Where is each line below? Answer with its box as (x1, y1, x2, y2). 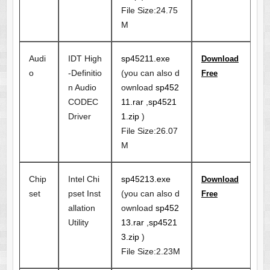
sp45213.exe (121, 174, 171, 184)
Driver (67, 111, 91, 122)
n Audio (67, 83, 96, 93)
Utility (67, 218, 89, 228)
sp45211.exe (121, 54, 170, 64)
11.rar (121, 97, 143, 107)
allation (67, 203, 95, 213)
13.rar (121, 218, 144, 228)
